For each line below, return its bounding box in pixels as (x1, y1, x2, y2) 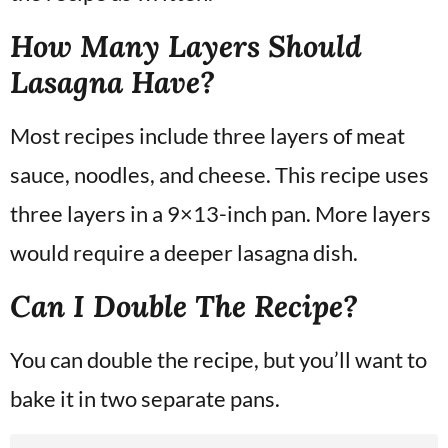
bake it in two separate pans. (10, 385, 280, 412)
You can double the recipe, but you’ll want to (10, 346, 427, 373)
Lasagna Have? (10, 62, 215, 101)
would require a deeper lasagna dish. (10, 239, 358, 266)
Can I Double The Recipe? (10, 286, 358, 325)
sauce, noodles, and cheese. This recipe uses (10, 161, 429, 188)
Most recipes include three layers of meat (10, 122, 405, 149)
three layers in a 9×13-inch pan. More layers (10, 200, 431, 227)
